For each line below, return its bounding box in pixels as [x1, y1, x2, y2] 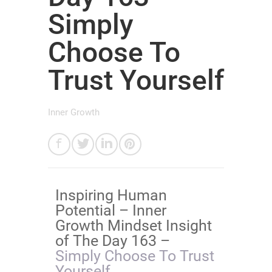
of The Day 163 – [55, 232, 174, 250]
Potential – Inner [55, 202, 166, 219]
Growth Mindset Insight [55, 217, 212, 234]
